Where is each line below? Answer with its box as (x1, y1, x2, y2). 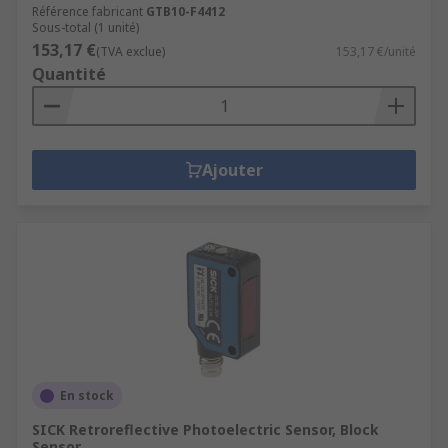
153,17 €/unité (336, 43, 416, 60)
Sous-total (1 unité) (32, 19, 139, 36)
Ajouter (201, 159, 263, 181)
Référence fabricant (32, 3, 143, 20)
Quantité (32, 63, 106, 85)
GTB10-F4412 (146, 3, 225, 20)
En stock (60, 387, 114, 404)
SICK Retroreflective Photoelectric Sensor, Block (32, 420, 379, 439)
